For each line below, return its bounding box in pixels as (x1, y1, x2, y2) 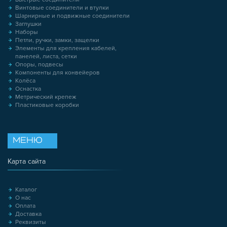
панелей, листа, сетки (15, 53, 77, 61)
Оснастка (15, 85, 41, 93)
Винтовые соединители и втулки (15, 4, 109, 12)
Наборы (15, 28, 38, 36)
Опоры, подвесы (15, 61, 63, 69)
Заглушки (15, 20, 42, 28)
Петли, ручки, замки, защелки (15, 36, 99, 45)
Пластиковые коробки (15, 101, 79, 109)
